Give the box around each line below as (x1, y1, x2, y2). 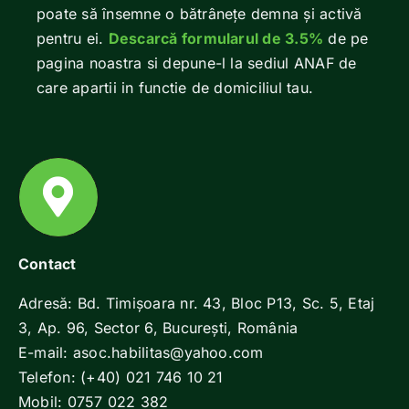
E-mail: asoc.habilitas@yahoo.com (18, 342, 264, 362)
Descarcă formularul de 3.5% (108, 28, 324, 47)
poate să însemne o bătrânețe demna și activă (37, 4, 362, 23)
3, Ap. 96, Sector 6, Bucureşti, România (18, 318, 299, 337)
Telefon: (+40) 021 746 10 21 (18, 367, 224, 386)
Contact (18, 254, 77, 273)
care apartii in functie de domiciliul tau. (37, 78, 314, 97)
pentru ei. (37, 28, 109, 47)
